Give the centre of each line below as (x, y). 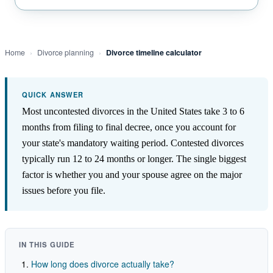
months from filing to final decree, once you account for (129, 127)
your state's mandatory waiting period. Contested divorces (133, 143)
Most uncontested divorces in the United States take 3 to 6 (133, 111)
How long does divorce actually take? (103, 264)
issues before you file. (64, 190)
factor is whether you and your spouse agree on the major (132, 174)
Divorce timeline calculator (154, 52)
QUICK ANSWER (53, 94)
